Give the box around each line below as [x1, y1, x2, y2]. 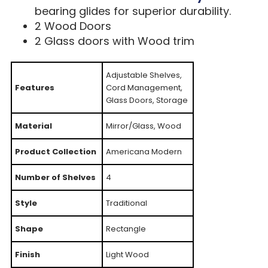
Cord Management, [105, 81, 182, 93]
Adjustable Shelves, [105, 69, 182, 81]
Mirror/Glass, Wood [105, 120, 181, 132]
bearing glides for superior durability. [34, 3, 231, 19]
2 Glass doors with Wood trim [34, 33, 194, 48]
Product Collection [14, 145, 96, 157]
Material [14, 120, 52, 132]
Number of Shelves [14, 171, 96, 183]
